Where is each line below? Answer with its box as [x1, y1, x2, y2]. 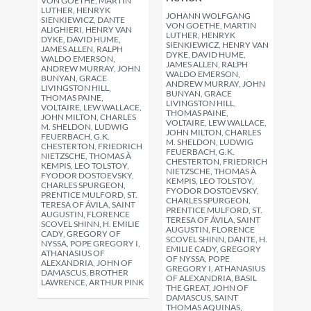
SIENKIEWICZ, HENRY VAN [166, 40, 269, 50]
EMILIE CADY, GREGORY [166, 244, 261, 254]
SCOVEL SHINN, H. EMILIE [41, 219, 140, 229]
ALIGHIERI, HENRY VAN [41, 24, 132, 35]
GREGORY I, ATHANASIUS [166, 263, 265, 274]
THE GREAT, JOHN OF [166, 283, 249, 293]
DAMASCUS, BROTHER [41, 267, 128, 278]
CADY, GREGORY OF [41, 228, 121, 239]
